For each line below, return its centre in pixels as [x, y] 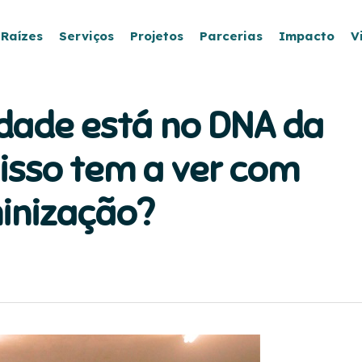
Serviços [86, 36]
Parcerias [231, 36]
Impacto [307, 36]
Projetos [157, 36]
